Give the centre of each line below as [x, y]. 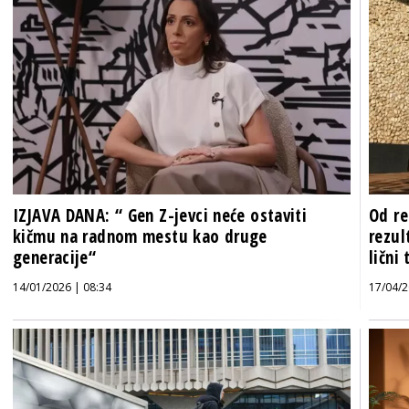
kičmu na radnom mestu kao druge [140, 237]
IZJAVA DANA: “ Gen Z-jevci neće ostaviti [160, 216]
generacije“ [55, 258]
